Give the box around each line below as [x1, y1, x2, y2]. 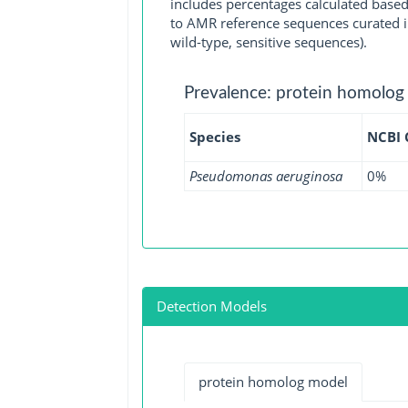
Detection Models [156, 296, 267, 315]
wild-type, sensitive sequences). [169, 33, 367, 51]
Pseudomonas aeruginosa [189, 166, 342, 185]
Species [189, 127, 240, 146]
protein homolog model [198, 372, 348, 391]
